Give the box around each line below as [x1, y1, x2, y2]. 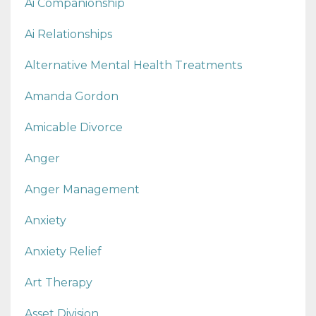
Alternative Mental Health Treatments [25, 59, 242, 73]
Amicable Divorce [25, 121, 123, 135]
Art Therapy [25, 276, 92, 290]
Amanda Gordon [25, 90, 119, 104]
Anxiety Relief [25, 245, 102, 259]
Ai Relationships [25, 28, 112, 42]
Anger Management [25, 183, 140, 197]
